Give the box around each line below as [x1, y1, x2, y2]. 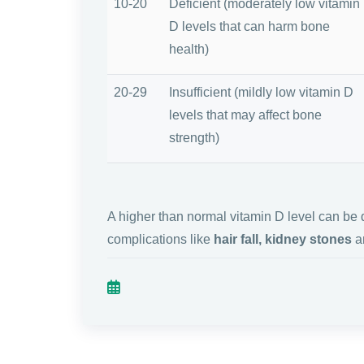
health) [169, 41, 209, 56]
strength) [169, 130, 219, 145]
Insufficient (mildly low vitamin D [169, 84, 353, 99]
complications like [107, 232, 214, 246]
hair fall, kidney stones [214, 232, 352, 246]
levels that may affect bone [169, 107, 322, 122]
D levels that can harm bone [169, 19, 330, 33]
